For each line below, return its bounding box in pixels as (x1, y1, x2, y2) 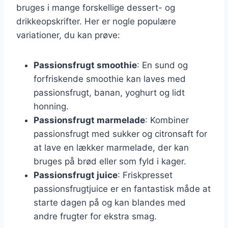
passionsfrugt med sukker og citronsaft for (34, 128, 207, 139)
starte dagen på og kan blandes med (34, 197, 186, 208)
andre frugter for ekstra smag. (34, 211, 157, 221)
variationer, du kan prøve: (16, 30, 120, 40)
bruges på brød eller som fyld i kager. (34, 156, 186, 166)
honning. (34, 101, 69, 111)
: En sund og (137, 60, 188, 70)
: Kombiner (145, 115, 189, 125)
